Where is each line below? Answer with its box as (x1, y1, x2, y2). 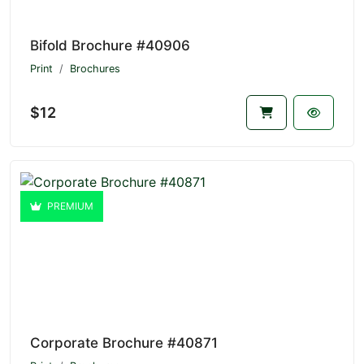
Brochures (70, 62, 120, 75)
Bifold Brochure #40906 (30, 37, 190, 54)
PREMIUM (45, 200, 93, 212)
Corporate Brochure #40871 (30, 335, 218, 351)
